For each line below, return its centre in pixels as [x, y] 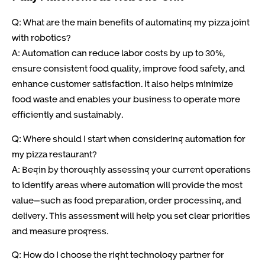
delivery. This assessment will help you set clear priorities [131, 215]
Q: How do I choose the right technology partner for [118, 255]
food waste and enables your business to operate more [126, 99]
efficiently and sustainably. [67, 114]
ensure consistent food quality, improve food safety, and [128, 68]
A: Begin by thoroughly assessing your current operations [131, 169]
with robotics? [41, 38]
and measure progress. [60, 230]
